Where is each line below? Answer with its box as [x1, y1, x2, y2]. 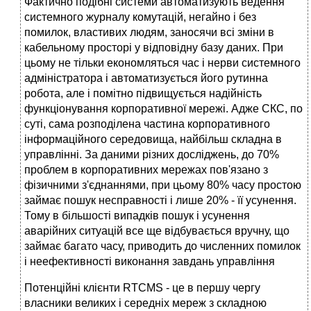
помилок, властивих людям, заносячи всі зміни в [24, 26, 274, 39]
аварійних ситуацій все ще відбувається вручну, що [24, 225, 289, 237]
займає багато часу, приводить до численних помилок [24, 240, 301, 253]
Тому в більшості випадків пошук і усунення [24, 210, 250, 222]
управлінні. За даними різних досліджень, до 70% [24, 149, 279, 161]
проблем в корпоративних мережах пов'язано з [24, 164, 268, 176]
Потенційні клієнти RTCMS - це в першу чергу [24, 282, 260, 294]
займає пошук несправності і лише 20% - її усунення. [24, 194, 296, 207]
